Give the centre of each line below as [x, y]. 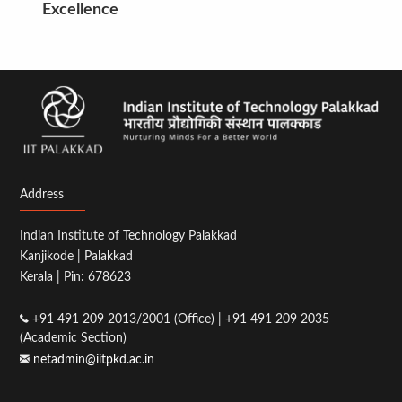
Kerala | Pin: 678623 [76, 276]
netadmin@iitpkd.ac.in [94, 359]
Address [42, 194]
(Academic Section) [74, 337]
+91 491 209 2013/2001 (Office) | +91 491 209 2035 [179, 319]
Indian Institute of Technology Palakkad [129, 235]
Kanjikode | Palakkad [77, 256]
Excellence [83, 10]
